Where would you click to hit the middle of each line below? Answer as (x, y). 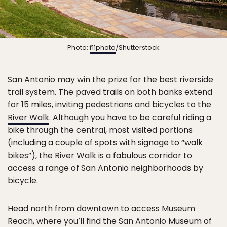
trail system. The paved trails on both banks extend (110, 92)
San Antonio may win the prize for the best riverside (110, 80)
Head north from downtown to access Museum (101, 209)
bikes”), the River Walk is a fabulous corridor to (100, 156)
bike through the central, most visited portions (100, 130)
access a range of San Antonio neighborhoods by (105, 168)
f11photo (103, 48)
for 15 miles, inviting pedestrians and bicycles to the (109, 105)
